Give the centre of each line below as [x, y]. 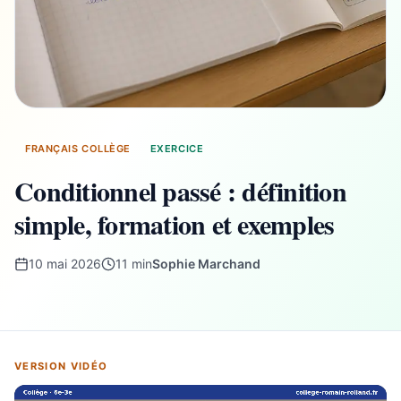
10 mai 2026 [65, 264]
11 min [134, 264]
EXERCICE [177, 149]
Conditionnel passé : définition [180, 191]
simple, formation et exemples [175, 224]
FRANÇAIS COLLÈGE [78, 149]
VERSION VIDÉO [61, 366]
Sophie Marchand [206, 264]
